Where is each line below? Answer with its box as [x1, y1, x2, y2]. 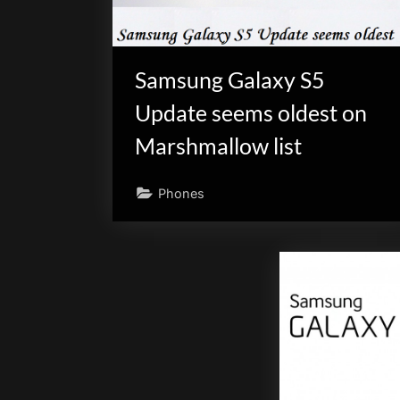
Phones [158, 185, 205, 201]
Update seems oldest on [135, 100, 368, 127]
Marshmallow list [135, 133, 303, 160]
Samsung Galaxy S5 [135, 67, 326, 94]
